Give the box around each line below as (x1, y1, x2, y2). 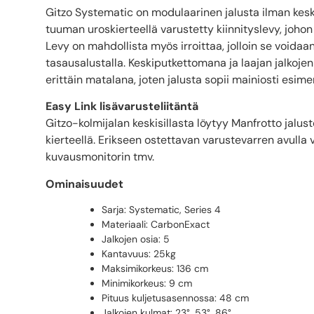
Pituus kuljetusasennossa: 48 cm (102, 292, 249, 305)
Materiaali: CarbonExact (102, 218, 210, 231)
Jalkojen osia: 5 (102, 233, 170, 246)
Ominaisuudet (46, 176, 123, 191)
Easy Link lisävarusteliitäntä (46, 99, 198, 114)
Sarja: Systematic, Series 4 (102, 203, 221, 217)
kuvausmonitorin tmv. (46, 149, 154, 165)
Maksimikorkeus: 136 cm (102, 262, 208, 275)
